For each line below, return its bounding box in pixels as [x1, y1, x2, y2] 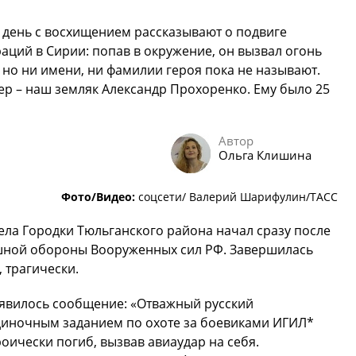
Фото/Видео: [61, 189, 135, 205]
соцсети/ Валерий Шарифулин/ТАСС [135, 189, 338, 205]
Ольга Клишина [219, 147, 311, 164]
